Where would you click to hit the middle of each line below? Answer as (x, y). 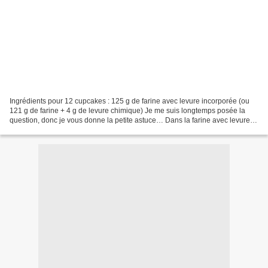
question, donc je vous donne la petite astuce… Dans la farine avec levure (130, 120)
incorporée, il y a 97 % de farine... (64, 130)
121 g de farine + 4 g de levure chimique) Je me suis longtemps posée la (127, 110)
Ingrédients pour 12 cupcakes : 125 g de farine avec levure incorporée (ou (130, 101)
